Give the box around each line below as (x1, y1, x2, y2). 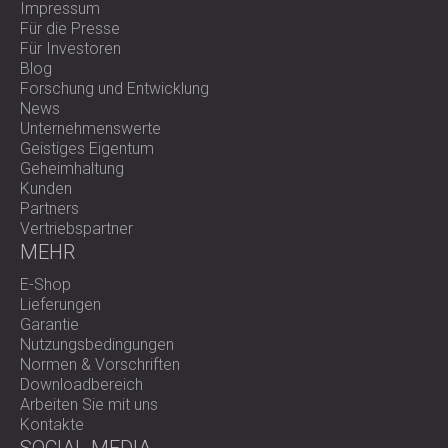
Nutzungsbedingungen (20, 335, 174, 354)
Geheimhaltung (20, 159, 124, 178)
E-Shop (20, 275, 71, 294)
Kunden (20, 179, 72, 198)
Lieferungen (20, 295, 101, 314)
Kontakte (20, 415, 84, 434)
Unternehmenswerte (20, 119, 161, 138)
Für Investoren (20, 39, 121, 58)
